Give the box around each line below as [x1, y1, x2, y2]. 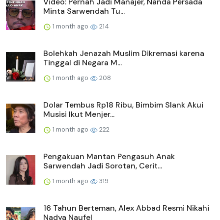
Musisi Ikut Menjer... [43, 109, 114, 120]
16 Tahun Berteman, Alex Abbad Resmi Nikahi [43, 203, 209, 214]
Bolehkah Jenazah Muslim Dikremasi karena [43, 48, 204, 59]
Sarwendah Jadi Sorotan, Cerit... [43, 161, 162, 171]
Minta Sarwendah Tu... [43, 6, 125, 17]
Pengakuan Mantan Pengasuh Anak [43, 151, 175, 162]
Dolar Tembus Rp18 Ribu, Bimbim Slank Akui [43, 100, 203, 110]
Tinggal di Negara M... [43, 57, 122, 68]
